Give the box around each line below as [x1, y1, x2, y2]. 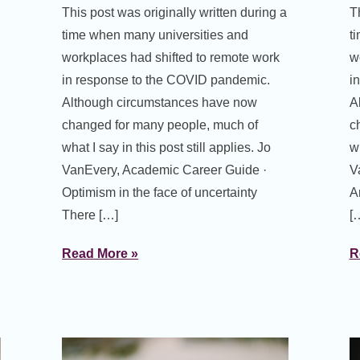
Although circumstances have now [62, 96, 258, 110]
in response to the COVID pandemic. [62, 73, 271, 88]
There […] [62, 208, 119, 223]
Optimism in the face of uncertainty [62, 186, 258, 200]
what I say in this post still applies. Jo [62, 141, 272, 155]
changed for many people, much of [62, 118, 259, 133]
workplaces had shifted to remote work [62, 51, 280, 65]
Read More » [62, 247, 139, 261]
